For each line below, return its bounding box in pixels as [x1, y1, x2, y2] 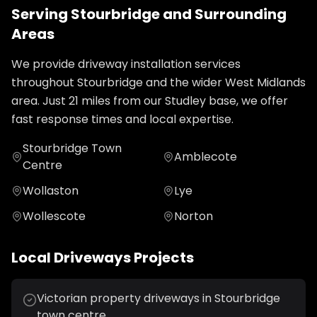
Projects [131, 248, 194, 267]
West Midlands [225, 74, 306, 91]
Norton [174, 208, 213, 224]
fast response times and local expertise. [11, 111, 234, 127]
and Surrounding [160, 4, 287, 24]
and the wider [143, 74, 225, 91]
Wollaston [23, 183, 79, 199]
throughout [11, 74, 77, 91]
